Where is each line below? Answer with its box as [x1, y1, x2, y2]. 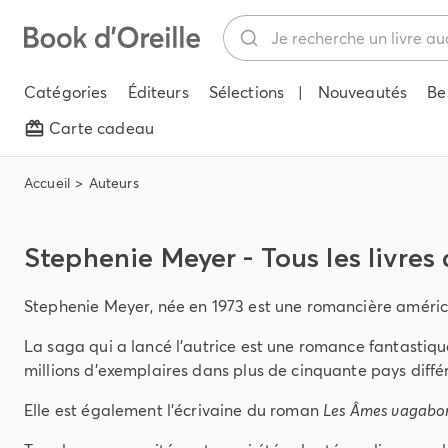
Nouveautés [317, 82, 408, 102]
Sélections [208, 82, 285, 102]
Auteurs [88, 174, 139, 192]
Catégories [24, 82, 108, 102]
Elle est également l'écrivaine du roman [24, 400, 324, 420]
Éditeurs [127, 82, 189, 102]
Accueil [24, 174, 71, 192]
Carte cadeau [49, 118, 154, 138]
